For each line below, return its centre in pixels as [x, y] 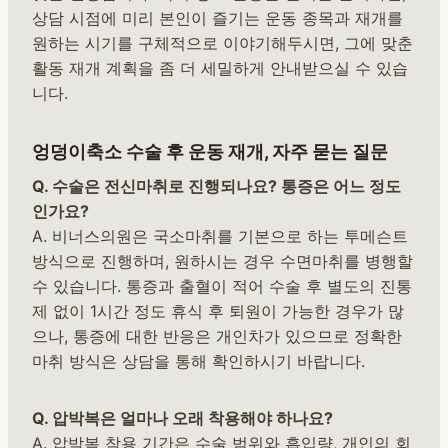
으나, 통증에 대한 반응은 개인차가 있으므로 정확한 [217, 336]
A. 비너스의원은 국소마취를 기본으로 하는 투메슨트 [220, 236]
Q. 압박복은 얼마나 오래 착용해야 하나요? [182, 418]
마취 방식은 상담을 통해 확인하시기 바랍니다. [198, 361]
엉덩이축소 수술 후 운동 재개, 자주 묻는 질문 [210, 152]
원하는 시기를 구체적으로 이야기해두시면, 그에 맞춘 [222, 43]
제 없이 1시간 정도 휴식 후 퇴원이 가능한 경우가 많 [218, 311]
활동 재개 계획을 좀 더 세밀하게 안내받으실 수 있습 [220, 68]
